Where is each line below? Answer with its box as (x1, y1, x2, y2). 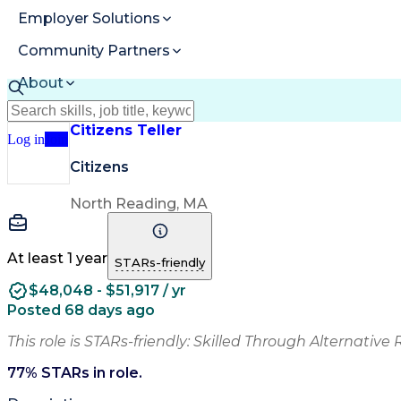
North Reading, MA (70, 194, 208, 212)
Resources (18, 107, 95, 124)
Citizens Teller (70, 122, 182, 139)
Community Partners (18, 42, 170, 60)
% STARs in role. (25, 363, 142, 381)
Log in (7, 131, 45, 147)
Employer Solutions (18, 10, 160, 28)
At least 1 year (7, 249, 107, 267)
